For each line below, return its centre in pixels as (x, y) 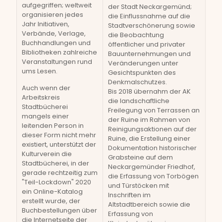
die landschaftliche (139, 101)
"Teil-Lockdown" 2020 (56, 182)
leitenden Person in (53, 126)
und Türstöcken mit (139, 186)
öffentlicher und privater (147, 44)
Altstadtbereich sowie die (149, 204)
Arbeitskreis (41, 97)
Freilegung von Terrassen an (154, 110)
